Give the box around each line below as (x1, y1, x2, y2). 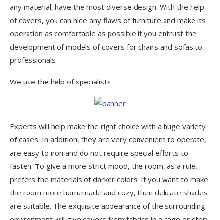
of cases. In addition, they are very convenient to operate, (10, 134, 206, 144)
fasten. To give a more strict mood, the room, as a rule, (10, 161, 197, 171)
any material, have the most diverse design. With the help (10, 1, 204, 12)
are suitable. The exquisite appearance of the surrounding (10, 200, 205, 211)
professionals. (10, 55, 57, 65)
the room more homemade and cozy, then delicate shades (10, 187, 208, 197)
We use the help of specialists (10, 76, 111, 86)
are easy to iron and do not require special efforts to (10, 147, 188, 158)
